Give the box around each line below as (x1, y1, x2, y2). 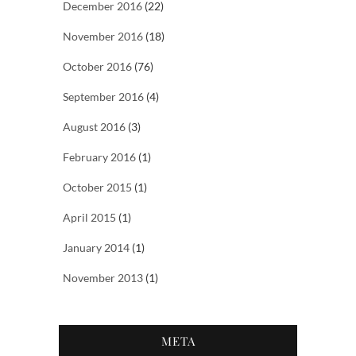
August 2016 (63, 119, 126, 133)
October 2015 (63, 180, 132, 194)
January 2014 (63, 240, 130, 254)
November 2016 (63, 29, 143, 43)
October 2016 (63, 59, 132, 73)
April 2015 (63, 210, 116, 224)
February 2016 (63, 149, 136, 164)
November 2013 (63, 270, 143, 284)
